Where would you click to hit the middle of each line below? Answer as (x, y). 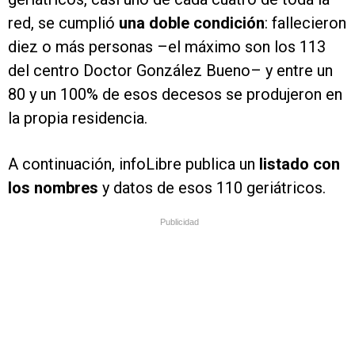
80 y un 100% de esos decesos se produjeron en (175, 95)
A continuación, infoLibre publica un (132, 164)
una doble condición (192, 23)
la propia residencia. (78, 118)
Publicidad (179, 222)
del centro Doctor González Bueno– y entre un (170, 71)
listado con (298, 164)
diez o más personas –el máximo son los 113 (167, 47)
